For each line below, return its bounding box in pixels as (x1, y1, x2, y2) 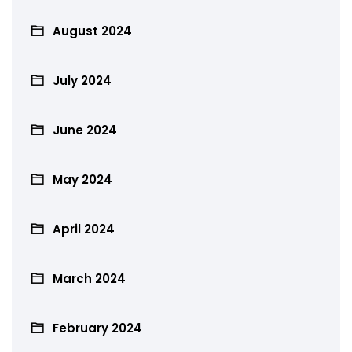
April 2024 (53, 220, 115, 237)
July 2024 (53, 71, 112, 89)
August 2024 (53, 22, 132, 39)
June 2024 (53, 121, 117, 138)
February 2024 (53, 319, 142, 336)
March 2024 (53, 269, 126, 287)
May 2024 (53, 170, 112, 188)
